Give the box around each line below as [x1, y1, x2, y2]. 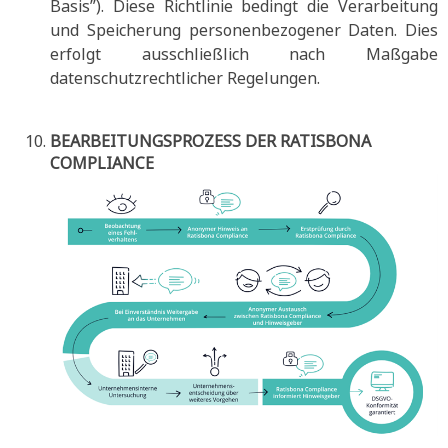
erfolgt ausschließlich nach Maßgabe [50, 43, 438, 65]
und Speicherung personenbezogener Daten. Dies [50, 19, 438, 41]
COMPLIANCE [50, 152, 154, 174]
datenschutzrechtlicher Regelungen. [50, 67, 324, 89]
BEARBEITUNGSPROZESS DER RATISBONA [50, 130, 371, 152]
